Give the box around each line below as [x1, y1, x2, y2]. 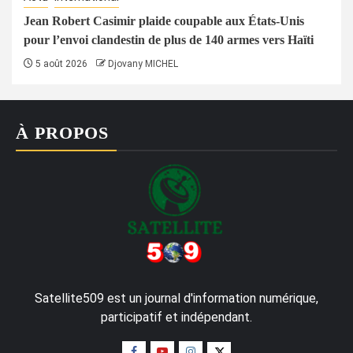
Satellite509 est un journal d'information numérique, [35, 290, 318, 306]
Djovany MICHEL [108, 58, 178, 69]
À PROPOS [16, 122, 109, 143]
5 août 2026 [33, 58, 87, 69]
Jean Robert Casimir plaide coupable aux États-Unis [24, 13, 304, 28]
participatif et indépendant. [101, 309, 252, 325]
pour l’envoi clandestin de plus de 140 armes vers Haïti [24, 32, 314, 46]
